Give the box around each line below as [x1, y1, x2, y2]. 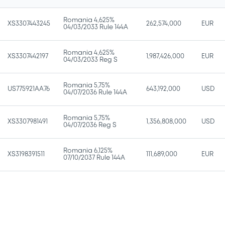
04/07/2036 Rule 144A [63, 89, 127, 95]
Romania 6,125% [63, 148, 113, 154]
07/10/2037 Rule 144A [63, 155, 125, 161]
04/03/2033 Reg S [63, 57, 118, 63]
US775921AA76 [8, 86, 50, 92]
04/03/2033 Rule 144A [63, 24, 128, 30]
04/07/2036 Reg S [63, 122, 117, 128]
